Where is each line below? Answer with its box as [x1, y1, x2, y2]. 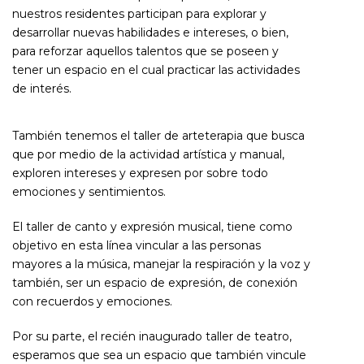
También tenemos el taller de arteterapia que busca [12, 128, 305, 143]
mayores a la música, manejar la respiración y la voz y [12, 256, 310, 271]
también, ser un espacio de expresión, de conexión [12, 275, 297, 290]
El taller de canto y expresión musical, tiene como [12, 219, 292, 234]
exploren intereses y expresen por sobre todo [12, 165, 268, 180]
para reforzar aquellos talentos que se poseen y [12, 43, 279, 58]
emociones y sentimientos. [12, 184, 166, 199]
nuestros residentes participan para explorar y [12, 6, 266, 21]
